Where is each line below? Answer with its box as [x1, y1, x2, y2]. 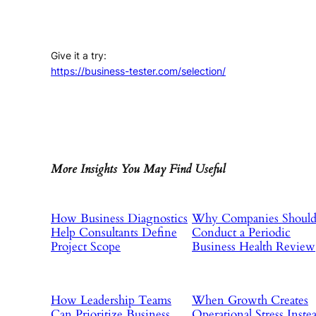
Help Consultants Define [51, 224, 177, 241]
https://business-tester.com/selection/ [51, 64, 226, 77]
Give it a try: [51, 49, 107, 61]
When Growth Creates [192, 292, 308, 309]
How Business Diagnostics [51, 210, 188, 227]
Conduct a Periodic [192, 224, 291, 241]
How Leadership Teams [51, 292, 171, 309]
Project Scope [51, 238, 121, 255]
